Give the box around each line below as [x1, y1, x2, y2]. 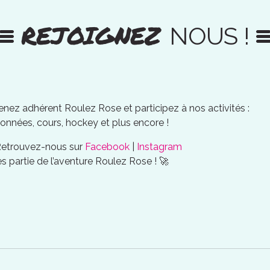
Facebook [85, 140, 130, 152]
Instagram [137, 140, 182, 152]
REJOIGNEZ [20, 17, 170, 52]
